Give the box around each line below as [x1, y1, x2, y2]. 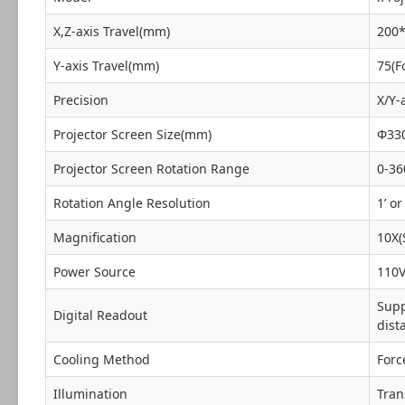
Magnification [53, 229, 137, 247]
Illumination [53, 385, 127, 403]
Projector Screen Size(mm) [53, 126, 212, 144]
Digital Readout [53, 306, 147, 325]
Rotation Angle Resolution [53, 194, 211, 212]
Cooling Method [53, 351, 150, 369]
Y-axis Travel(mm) [53, 57, 159, 75]
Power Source [53, 263, 136, 281]
